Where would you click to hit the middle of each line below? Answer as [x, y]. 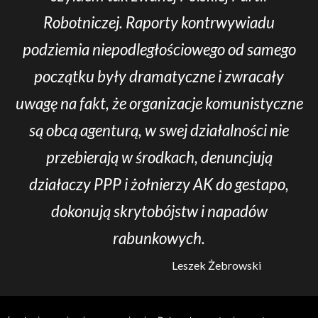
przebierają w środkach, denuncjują [159, 157]
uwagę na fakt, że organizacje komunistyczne [159, 103]
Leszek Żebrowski [216, 265]
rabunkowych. [159, 238]
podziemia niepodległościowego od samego [159, 49]
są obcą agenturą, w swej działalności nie [159, 130]
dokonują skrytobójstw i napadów [159, 211]
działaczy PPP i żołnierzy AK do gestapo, [159, 184]
